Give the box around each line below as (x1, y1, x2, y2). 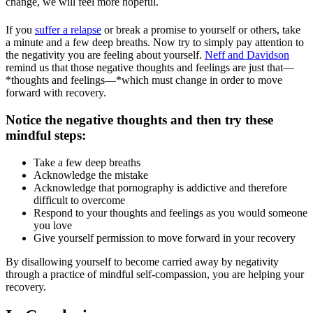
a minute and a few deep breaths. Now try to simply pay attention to (6, 36, 304, 49)
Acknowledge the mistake (34, 168, 148, 181)
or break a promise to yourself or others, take (101, 24, 300, 36)
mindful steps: (6, 127, 86, 143)
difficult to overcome (34, 194, 125, 206)
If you (6, 24, 35, 36)
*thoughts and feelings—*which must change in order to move (6, 74, 282, 87)
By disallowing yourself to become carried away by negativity (6, 255, 279, 268)
